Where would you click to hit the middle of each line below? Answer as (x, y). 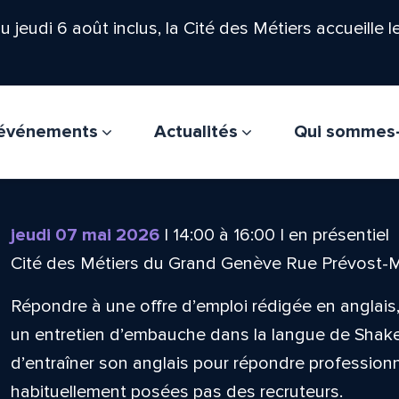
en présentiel (338, 235)
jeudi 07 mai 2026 (85, 235)
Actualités (198, 132)
